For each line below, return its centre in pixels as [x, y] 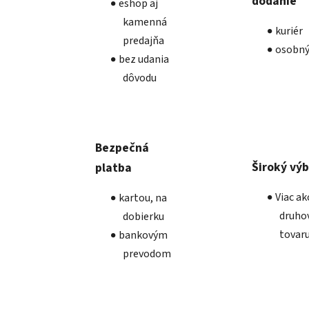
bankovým [143, 236]
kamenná [144, 22]
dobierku [143, 217]
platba [113, 168]
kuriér [289, 31]
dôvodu [139, 78]
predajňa [143, 40]
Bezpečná [122, 148]
